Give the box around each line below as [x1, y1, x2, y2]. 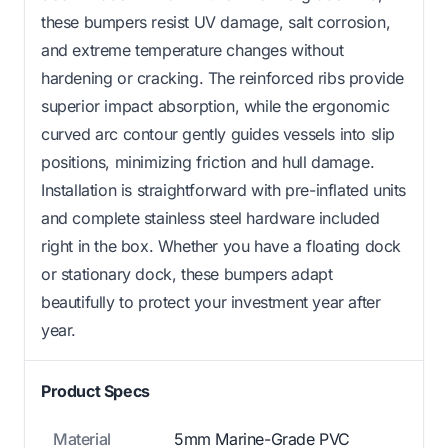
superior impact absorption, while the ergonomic [41, 96, 390, 117]
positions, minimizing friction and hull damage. [41, 152, 375, 173]
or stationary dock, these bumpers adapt [41, 264, 333, 285]
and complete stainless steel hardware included [41, 208, 380, 229]
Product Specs [41, 381, 150, 402]
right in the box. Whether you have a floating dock [41, 236, 402, 257]
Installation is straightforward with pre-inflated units [41, 180, 407, 201]
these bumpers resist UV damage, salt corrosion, [41, 12, 391, 33]
